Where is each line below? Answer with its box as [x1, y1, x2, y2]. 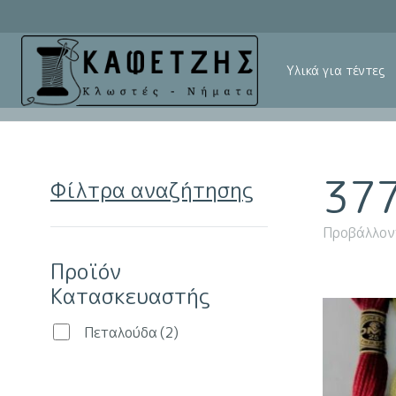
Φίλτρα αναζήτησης [50, 175, 253, 205]
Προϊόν [50, 256, 121, 286]
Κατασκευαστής [50, 281, 209, 311]
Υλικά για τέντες [286, 62, 385, 79]
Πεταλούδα [83, 323, 157, 342]
